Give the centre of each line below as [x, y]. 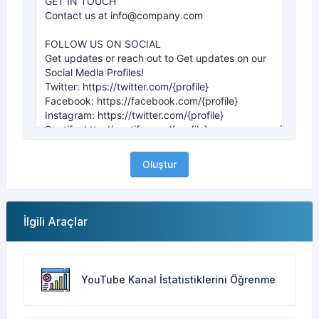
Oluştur [159, 164]
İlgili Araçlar [56, 221]
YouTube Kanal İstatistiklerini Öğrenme [178, 279]
